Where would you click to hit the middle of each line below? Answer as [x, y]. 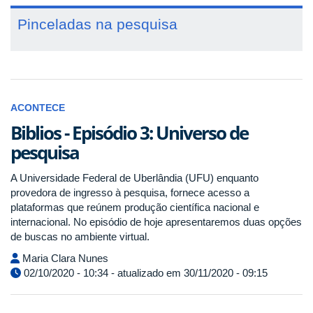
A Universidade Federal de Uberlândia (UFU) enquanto [134, 177]
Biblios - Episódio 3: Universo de [129, 132]
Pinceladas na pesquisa [97, 24]
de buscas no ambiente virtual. [80, 236]
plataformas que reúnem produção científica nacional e [135, 207]
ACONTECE [38, 108]
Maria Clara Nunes [64, 258]
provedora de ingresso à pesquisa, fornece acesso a [130, 192]
